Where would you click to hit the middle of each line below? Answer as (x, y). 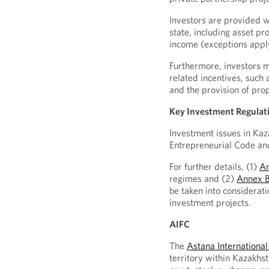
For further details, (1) (215, 166)
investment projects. (210, 202)
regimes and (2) (203, 178)
